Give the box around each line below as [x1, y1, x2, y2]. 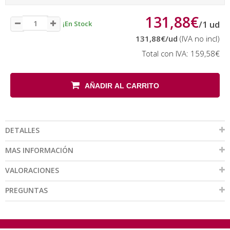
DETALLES [5, 125, 40, 135]
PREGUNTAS [5, 185, 48, 195]
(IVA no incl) [178, 33, 220, 44]
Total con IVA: [142, 48, 190, 59]
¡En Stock [63, 18, 92, 28]
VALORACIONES [5, 165, 59, 175]
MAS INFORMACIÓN [5, 145, 73, 155]
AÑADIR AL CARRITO [85, 82, 159, 90]
